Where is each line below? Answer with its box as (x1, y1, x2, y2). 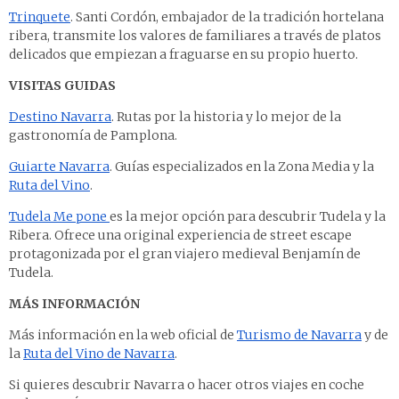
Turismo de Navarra (237, 327, 362, 344)
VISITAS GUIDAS (9, 77, 116, 94)
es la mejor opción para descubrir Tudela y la (110, 208, 386, 225)
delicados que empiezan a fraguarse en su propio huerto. (9, 46, 358, 63)
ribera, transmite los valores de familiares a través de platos (9, 28, 381, 45)
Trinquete (9, 9, 70, 26)
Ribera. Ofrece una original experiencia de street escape (9, 227, 352, 244)
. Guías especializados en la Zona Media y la (110, 159, 374, 175)
